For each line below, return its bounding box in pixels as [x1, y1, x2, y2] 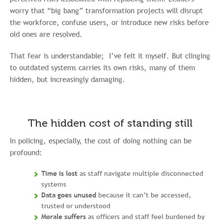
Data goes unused [41, 191, 96, 199]
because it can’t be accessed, [96, 191, 191, 199]
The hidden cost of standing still [27, 116, 192, 130]
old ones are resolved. [10, 29, 82, 39]
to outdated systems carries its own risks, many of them [10, 62, 195, 72]
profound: [10, 147, 42, 157]
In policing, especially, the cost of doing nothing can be [10, 136, 192, 145]
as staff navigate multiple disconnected [78, 169, 203, 178]
